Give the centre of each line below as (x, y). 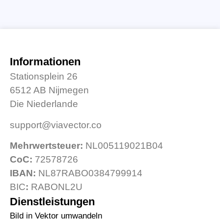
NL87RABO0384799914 (89, 173)
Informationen (45, 62)
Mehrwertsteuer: (46, 146)
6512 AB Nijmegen (49, 90)
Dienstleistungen (52, 201)
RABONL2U (55, 187)
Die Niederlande (44, 104)
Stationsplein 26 (44, 77)
